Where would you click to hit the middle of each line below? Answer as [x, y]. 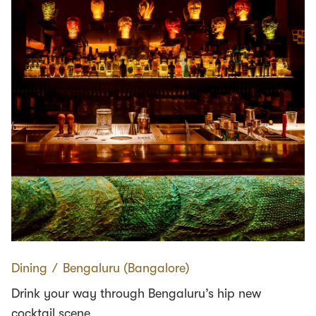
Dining [29, 268]
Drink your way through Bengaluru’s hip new [136, 293]
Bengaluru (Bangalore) [126, 268]
